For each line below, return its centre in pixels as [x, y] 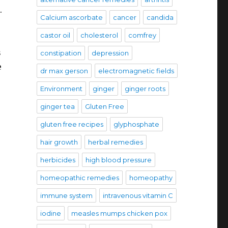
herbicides [58, 160]
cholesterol [99, 35]
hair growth [59, 142]
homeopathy [151, 178]
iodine [50, 213]
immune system [66, 196]
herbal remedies [115, 142]
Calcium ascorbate [71, 18]
